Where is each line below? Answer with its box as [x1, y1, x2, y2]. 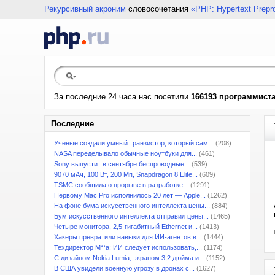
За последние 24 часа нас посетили [54, 92, 191, 101]
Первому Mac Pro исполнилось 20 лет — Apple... [54, 192, 206, 199]
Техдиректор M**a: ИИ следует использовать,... [54, 244, 202, 251]
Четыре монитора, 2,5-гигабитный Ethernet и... [54, 223, 198, 230]
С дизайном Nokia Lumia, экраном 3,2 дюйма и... [54, 254, 204, 261]
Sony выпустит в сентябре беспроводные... [54, 160, 190, 168]
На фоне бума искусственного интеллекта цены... [54, 202, 210, 209]
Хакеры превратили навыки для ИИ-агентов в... [54, 233, 202, 241]
